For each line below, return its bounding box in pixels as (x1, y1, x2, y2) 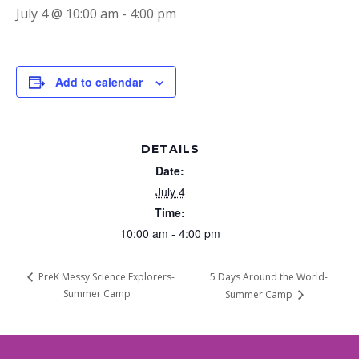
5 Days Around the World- (210, 270, 329, 284)
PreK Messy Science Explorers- (36, 270, 175, 284)
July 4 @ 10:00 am (16, 4, 119, 22)
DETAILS (140, 141, 200, 156)
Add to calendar (55, 73, 143, 90)
